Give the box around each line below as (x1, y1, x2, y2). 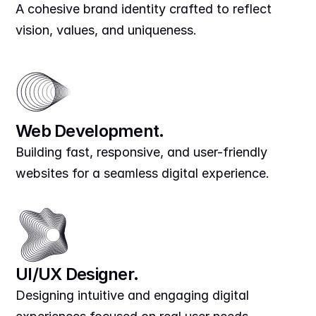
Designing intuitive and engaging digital (16, 288, 249, 303)
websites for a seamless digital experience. (16, 166, 269, 181)
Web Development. (16, 121, 164, 141)
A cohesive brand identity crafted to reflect (16, 1, 272, 16)
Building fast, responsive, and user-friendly (16, 145, 267, 159)
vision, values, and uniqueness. (16, 23, 197, 37)
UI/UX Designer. (16, 264, 139, 284)
